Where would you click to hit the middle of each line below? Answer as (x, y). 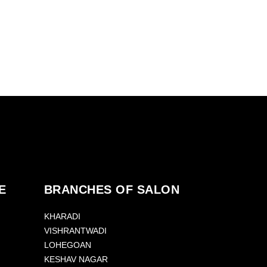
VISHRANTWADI (75, 230)
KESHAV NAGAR (76, 259)
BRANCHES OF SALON (111, 189)
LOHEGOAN (67, 245)
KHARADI (62, 216)
